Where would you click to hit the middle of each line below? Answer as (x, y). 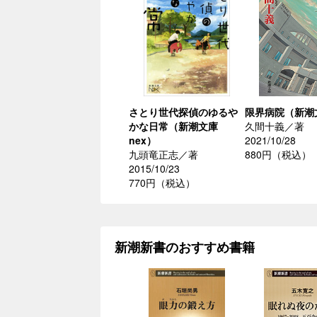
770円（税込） (162, 183)
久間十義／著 (275, 126)
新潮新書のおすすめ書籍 (185, 247)
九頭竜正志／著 (163, 155)
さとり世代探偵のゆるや (183, 112)
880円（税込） (278, 155)
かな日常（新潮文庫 (173, 126)
